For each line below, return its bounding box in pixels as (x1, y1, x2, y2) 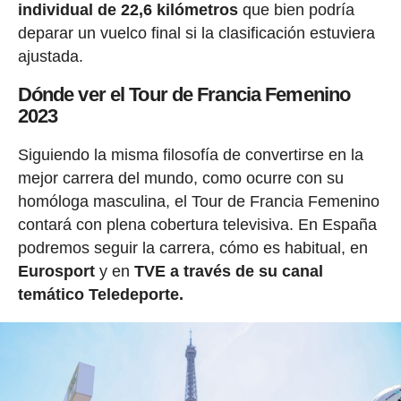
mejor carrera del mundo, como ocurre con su (17, 169, 344, 188)
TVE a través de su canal (133, 262, 323, 281)
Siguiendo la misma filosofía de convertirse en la (17, 146, 363, 165)
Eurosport (17, 262, 95, 281)
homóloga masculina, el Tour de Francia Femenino (17, 192, 380, 211)
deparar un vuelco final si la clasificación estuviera (17, 23, 375, 42)
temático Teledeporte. (17, 286, 183, 304)
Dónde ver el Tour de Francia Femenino (17, 82, 351, 106)
